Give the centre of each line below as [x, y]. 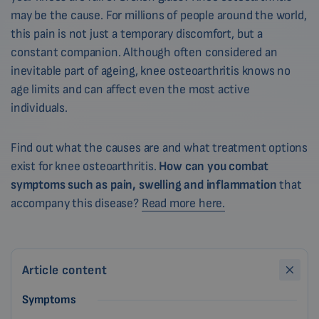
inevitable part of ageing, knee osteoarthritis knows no [151, 71]
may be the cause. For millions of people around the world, [159, 15]
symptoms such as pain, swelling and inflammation [144, 185]
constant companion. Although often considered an [144, 52]
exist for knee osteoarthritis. [84, 166]
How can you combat [213, 166]
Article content [65, 270]
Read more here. [183, 203]
